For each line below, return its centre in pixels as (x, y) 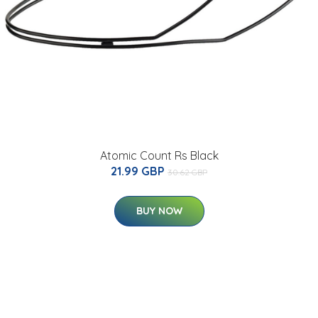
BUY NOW (159, 210)
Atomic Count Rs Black (159, 155)
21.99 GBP (139, 171)
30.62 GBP (187, 172)
